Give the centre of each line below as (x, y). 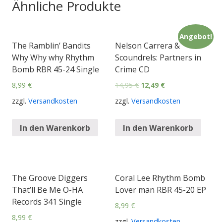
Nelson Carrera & (147, 45)
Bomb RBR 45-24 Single (55, 69)
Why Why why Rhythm (53, 57)
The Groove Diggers (50, 178)
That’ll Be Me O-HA (47, 190)
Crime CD (132, 69)
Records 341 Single (47, 202)
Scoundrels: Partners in (158, 57)
